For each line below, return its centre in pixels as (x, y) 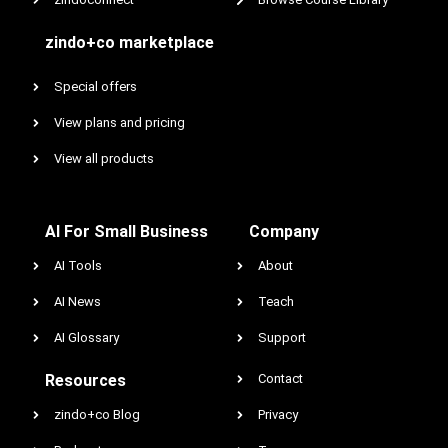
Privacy (278, 414)
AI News (77, 301)
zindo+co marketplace (129, 42)
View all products (104, 158)
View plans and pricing (119, 122)
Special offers (95, 86)
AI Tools (78, 265)
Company (284, 231)
